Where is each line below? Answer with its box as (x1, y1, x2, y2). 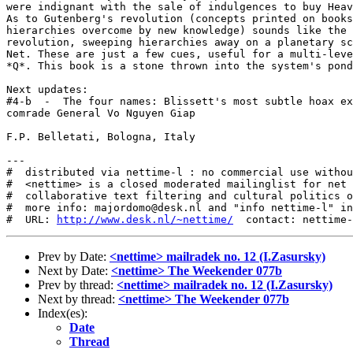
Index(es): (38, 307, 87, 320)
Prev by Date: (38, 250, 110, 263)
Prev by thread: (38, 278, 117, 292)
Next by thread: (38, 292, 118, 306)
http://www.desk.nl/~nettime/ (57, 214, 233, 225)
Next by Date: (38, 264, 111, 277)
